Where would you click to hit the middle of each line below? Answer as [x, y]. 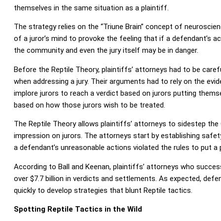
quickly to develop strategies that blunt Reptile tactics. [103, 190]
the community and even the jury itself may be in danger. [106, 51]
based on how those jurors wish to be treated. [89, 105]
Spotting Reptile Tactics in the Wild [78, 209]
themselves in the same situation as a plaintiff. [91, 8]
